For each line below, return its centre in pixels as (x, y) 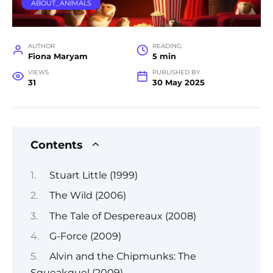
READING (167, 46)
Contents (57, 145)
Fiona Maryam (58, 57)
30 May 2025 (178, 83)
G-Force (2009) (85, 236)
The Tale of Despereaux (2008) (122, 216)
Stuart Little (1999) (93, 175)
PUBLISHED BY (176, 73)
